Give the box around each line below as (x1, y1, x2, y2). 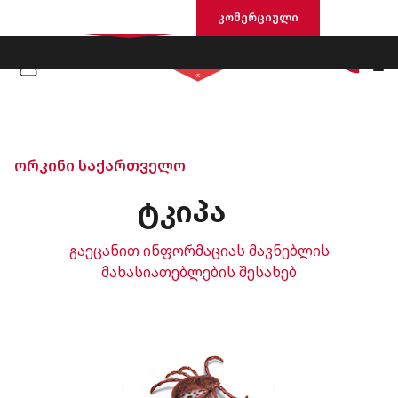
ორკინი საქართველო (14, 155, 186, 175)
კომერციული (217, 10, 298, 25)
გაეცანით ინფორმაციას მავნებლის (68, 241, 330, 260)
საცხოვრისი (91, 10, 166, 25)
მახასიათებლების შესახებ (101, 262, 297, 282)
